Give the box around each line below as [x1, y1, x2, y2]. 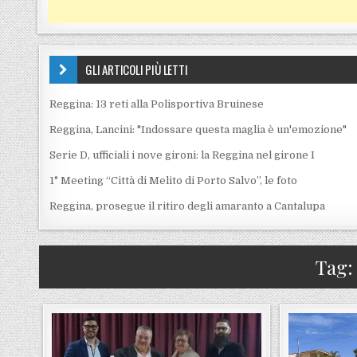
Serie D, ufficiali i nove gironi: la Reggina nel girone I [49, 149, 316, 161]
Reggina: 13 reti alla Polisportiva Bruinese [49, 98, 265, 110]
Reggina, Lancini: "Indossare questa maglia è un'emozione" [49, 124, 347, 135]
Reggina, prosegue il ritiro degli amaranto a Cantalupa [49, 200, 326, 212]
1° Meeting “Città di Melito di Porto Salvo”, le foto [49, 175, 298, 186]
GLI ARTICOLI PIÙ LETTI [85, 61, 188, 78]
